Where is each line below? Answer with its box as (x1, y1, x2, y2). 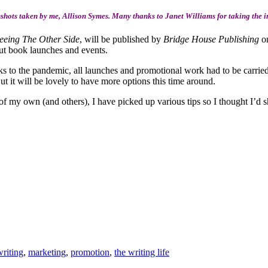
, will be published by (80, 34, 163, 45)
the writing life (114, 246, 169, 257)
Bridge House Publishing (163, 34, 259, 45)
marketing (28, 246, 66, 257)
